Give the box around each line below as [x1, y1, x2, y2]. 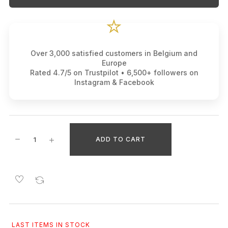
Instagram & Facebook [74, 78, 154, 87]
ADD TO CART [96, 135, 146, 144]
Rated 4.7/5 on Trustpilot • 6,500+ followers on [30, 68, 198, 77]
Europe [101, 59, 127, 68]
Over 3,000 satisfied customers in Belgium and [31, 49, 197, 58]
